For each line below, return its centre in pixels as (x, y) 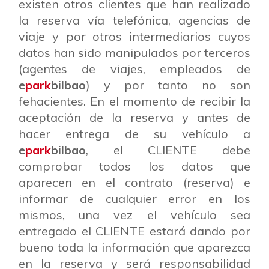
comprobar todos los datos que (134, 166)
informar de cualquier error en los (134, 198)
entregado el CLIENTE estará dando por (134, 231)
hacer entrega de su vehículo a (134, 134)
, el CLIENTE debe (168, 150)
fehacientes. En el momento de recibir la (134, 101)
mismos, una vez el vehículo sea (134, 215)
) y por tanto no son (168, 85)
